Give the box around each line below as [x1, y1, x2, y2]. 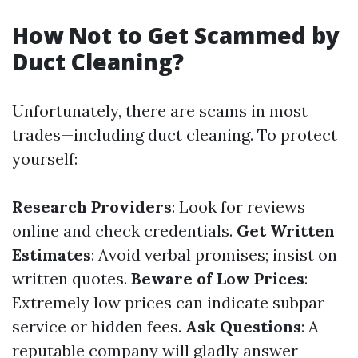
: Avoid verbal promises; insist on [91, 245, 337, 265]
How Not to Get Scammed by [12, 20, 340, 50]
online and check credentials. [12, 221, 237, 241]
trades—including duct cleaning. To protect [12, 125, 337, 145]
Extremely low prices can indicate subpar [12, 292, 324, 312]
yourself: [12, 149, 78, 169]
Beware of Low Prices [131, 268, 304, 288]
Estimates [12, 245, 91, 265]
